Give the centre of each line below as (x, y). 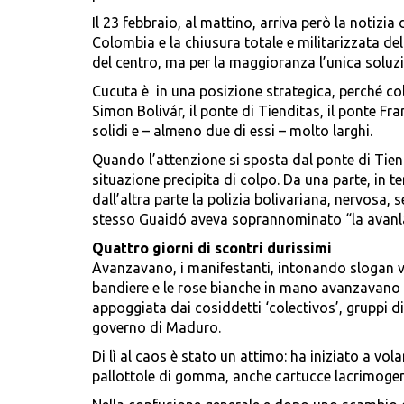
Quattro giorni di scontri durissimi (212, 248)
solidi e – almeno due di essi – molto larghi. (232, 131)
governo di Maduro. (156, 328)
